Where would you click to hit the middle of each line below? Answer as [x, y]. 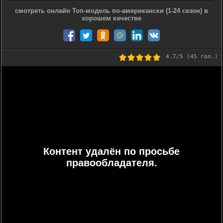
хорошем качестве [111, 18]
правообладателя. [111, 163]
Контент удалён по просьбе [111, 151]
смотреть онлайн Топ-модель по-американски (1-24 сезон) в [111, 11]
